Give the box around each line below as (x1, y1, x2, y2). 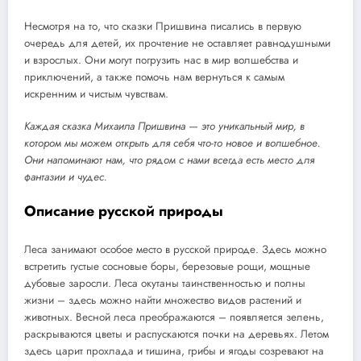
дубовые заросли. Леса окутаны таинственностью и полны (24, 275, 305, 291)
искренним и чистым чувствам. (24, 85, 168, 102)
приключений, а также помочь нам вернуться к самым (24, 68, 284, 85)
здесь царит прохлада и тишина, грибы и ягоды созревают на (24, 342, 324, 359)
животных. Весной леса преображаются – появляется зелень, (24, 309, 324, 325)
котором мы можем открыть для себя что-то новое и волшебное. (24, 135, 321, 151)
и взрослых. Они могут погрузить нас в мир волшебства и (24, 52, 298, 68)
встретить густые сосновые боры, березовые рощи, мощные (24, 258, 310, 274)
